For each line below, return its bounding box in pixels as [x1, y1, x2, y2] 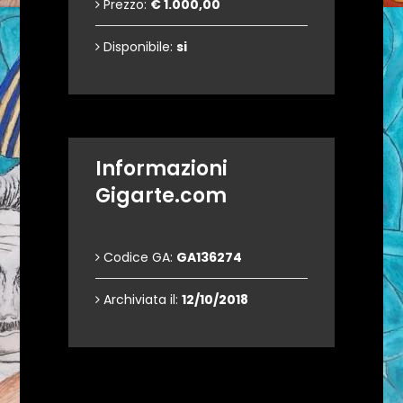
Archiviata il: [100, 291, 182, 309]
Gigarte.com [95, 182, 227, 210]
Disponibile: [100, 38, 176, 57]
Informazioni [95, 155, 228, 184]
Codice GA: [100, 248, 176, 267]
